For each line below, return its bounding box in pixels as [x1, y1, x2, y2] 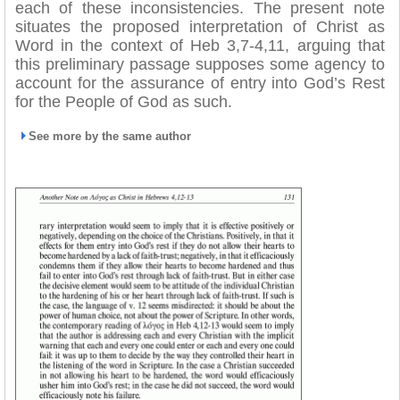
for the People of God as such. [15, 93, 232, 111]
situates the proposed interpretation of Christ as [15, 18, 385, 36]
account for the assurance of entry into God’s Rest [15, 74, 385, 92]
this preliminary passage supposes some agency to [15, 55, 385, 73]
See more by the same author [29, 129, 191, 143]
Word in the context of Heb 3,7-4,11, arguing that [15, 37, 385, 54]
